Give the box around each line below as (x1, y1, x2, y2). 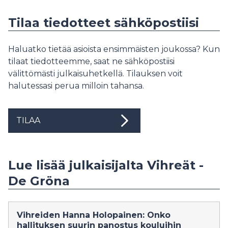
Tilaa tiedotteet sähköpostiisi (8, 15, 199, 30)
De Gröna (8, 174, 70, 188)
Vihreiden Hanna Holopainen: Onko (17, 210, 170, 220)
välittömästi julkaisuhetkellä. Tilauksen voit (8, 69, 183, 78)
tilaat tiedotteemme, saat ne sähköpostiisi (8, 56, 175, 66)
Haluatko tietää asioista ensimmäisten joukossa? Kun (8, 44, 220, 54)
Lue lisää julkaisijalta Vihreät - (8, 158, 204, 173)
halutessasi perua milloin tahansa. (8, 81, 144, 91)
